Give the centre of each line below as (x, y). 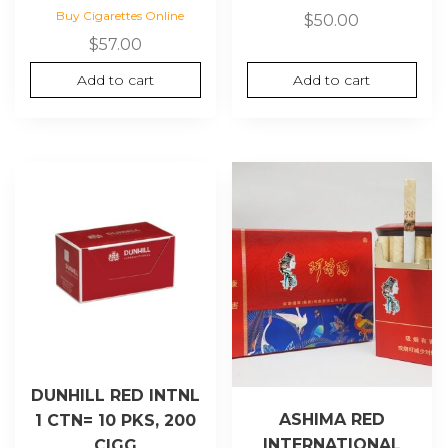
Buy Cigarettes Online (120, 15)
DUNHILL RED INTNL (115, 396)
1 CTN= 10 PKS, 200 (115, 421)
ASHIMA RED (331, 420)
